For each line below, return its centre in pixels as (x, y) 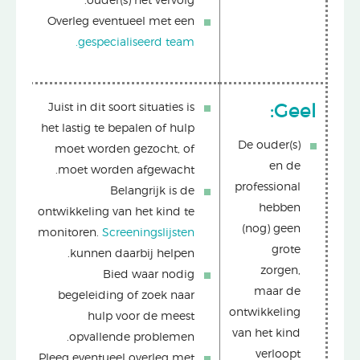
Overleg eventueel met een (121, 22)
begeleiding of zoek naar (126, 296)
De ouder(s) (269, 145)
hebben (280, 208)
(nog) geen (271, 229)
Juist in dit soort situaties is (121, 108)
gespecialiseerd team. (136, 43)
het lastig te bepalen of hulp (118, 129)
